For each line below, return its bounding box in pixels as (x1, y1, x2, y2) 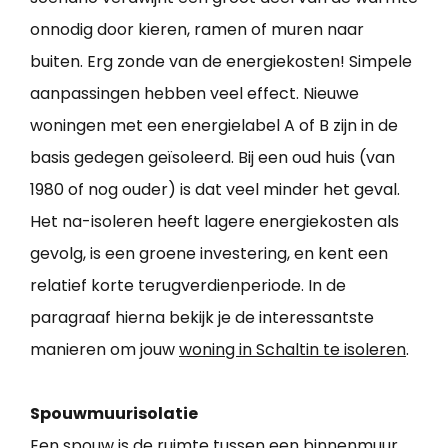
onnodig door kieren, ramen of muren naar (30, 18, 364, 42)
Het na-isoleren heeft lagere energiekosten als (30, 210, 399, 234)
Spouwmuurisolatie (30, 402, 198, 426)
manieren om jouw (30, 338, 179, 362)
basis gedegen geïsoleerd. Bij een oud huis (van (30, 146, 395, 170)
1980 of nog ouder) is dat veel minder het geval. (30, 178, 400, 202)
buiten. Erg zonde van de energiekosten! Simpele (30, 50, 412, 74)
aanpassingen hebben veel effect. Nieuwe (30, 82, 359, 106)
